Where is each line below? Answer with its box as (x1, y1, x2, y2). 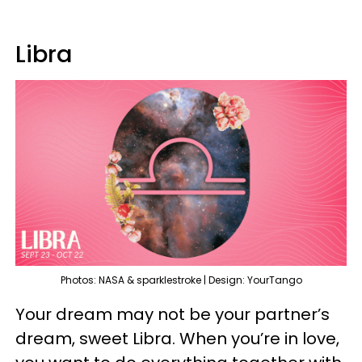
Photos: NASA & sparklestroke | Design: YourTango (60, 273, 302, 288)
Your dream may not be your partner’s (15, 303, 330, 326)
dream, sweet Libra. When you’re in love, (15, 327, 339, 351)
